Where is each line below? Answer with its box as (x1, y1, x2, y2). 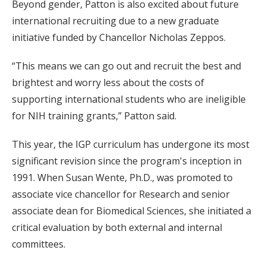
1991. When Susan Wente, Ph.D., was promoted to (12, 171, 233, 185)
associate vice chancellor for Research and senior (12, 188, 230, 201)
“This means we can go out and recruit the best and (12, 59, 241, 73)
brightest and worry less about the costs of (12, 76, 204, 90)
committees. (12, 237, 65, 251)
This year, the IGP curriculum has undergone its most (12, 138, 249, 151)
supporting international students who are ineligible (12, 93, 246, 106)
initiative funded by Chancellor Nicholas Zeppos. (12, 31, 226, 45)
